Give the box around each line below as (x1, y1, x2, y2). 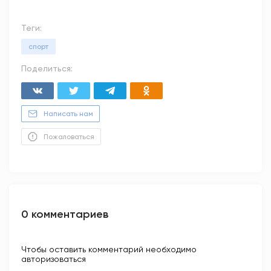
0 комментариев (21, 207, 108, 221)
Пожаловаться (44, 132, 94, 142)
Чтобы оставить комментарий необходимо (21, 244, 197, 255)
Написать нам (44, 109, 93, 119)
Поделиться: (21, 64, 73, 74)
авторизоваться (21, 254, 86, 264)
